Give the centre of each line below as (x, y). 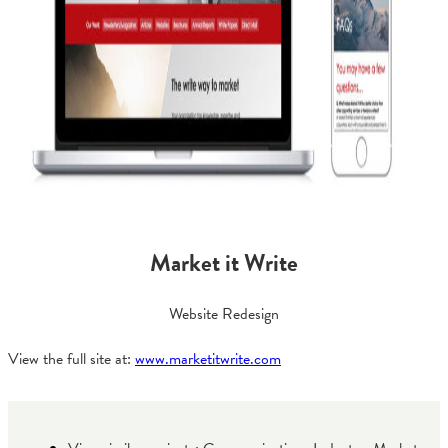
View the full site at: (71, 359)
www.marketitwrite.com (208, 359)
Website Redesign (224, 314)
